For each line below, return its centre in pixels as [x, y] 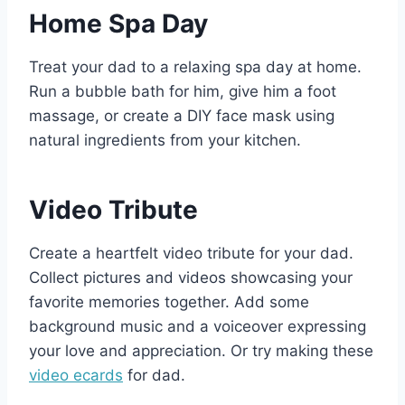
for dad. [154, 376]
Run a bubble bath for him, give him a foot [183, 92]
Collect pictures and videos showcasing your [191, 278]
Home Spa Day [118, 24]
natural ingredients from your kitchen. [165, 141]
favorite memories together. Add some [169, 302]
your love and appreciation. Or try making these [201, 351]
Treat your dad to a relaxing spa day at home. [195, 67]
